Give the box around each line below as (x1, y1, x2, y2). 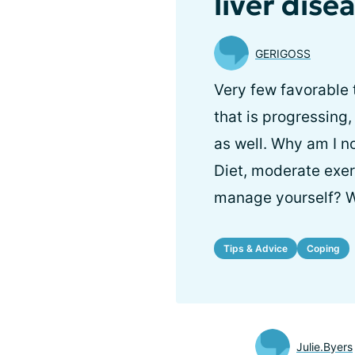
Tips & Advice (223, 242, 288, 254)
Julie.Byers (296, 339, 353, 353)
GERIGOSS (255, 46, 311, 60)
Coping (307, 242, 340, 254)
